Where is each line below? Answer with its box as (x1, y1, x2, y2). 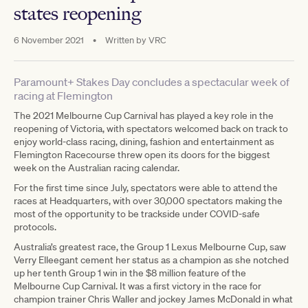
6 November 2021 (14, 34, 86, 46)
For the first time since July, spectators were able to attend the (14, 181, 278, 194)
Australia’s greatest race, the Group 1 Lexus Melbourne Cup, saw (14, 240, 286, 253)
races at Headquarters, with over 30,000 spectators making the (14, 194, 283, 207)
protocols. (14, 220, 56, 233)
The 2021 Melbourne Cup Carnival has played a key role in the (14, 109, 274, 122)
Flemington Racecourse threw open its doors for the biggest (14, 148, 270, 161)
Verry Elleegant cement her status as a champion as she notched (14, 253, 289, 266)
